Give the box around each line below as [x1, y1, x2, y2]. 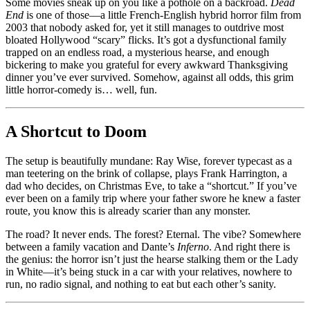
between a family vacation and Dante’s [6, 240, 177, 253]
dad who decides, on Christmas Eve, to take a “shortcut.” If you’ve [6, 179, 297, 192]
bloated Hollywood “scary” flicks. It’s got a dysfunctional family [6, 33, 286, 46]
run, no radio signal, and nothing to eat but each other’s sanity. [6, 277, 276, 290]
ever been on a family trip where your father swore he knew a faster [6, 192, 300, 204]
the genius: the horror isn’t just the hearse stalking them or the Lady [6, 253, 298, 265]
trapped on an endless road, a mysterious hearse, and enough [6, 46, 269, 58]
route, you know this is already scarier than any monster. [6, 204, 250, 217]
